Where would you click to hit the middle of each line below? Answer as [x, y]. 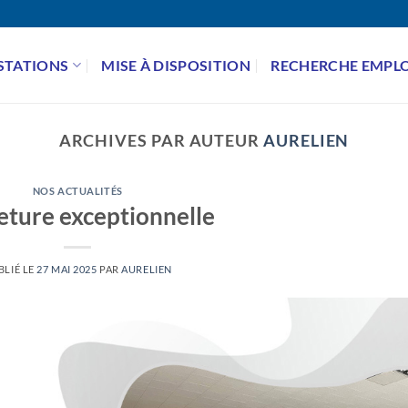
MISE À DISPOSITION [176, 65]
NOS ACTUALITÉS [77, 191]
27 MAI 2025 [67, 269]
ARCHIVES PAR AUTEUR [161, 140]
